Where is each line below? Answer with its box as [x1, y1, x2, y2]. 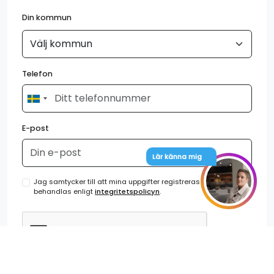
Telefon [22, 68, 53, 79]
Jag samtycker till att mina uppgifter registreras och [34, 177, 215, 187]
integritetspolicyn [95, 187, 160, 196]
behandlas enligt [34, 187, 95, 196]
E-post [22, 123, 49, 133]
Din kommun [22, 12, 72, 23]
